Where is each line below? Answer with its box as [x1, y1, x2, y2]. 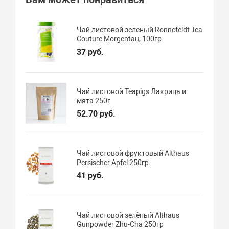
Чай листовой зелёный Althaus [77, 211, 180, 219]
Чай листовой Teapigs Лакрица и [77, 87, 187, 96]
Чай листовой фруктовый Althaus [77, 149, 190, 157]
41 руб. [77, 170, 104, 180]
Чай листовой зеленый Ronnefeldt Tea [77, 25, 203, 34]
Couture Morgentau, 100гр [77, 34, 162, 43]
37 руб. [77, 47, 104, 57]
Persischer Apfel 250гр [77, 158, 149, 167]
